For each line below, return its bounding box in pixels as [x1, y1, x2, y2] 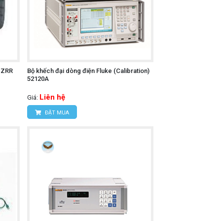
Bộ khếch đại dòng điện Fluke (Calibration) [27, 67, 149, 75]
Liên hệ [39, 93, 65, 102]
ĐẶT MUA [43, 110, 69, 116]
